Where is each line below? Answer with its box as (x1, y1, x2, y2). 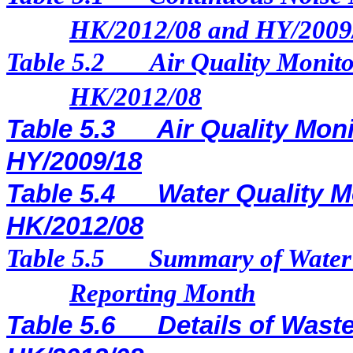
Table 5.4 (6, 180, 115, 208)
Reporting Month (69, 279, 256, 307)
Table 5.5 (6, 244, 105, 273)
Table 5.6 (6, 311, 115, 340)
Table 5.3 (6, 115, 115, 143)
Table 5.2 (6, 48, 111, 76)
